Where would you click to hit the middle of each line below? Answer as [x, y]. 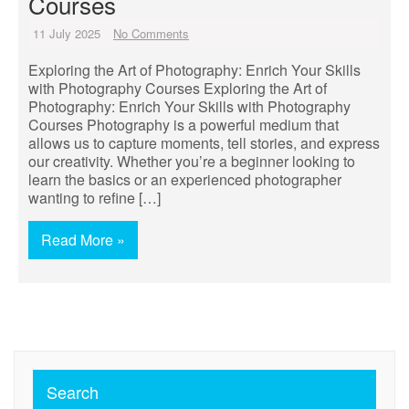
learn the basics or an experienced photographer [185, 179]
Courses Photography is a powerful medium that [184, 125]
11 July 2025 [67, 33]
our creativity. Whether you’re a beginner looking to [192, 161]
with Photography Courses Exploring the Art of [178, 88]
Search [73, 392]
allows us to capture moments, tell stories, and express [204, 143]
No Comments [151, 33]
